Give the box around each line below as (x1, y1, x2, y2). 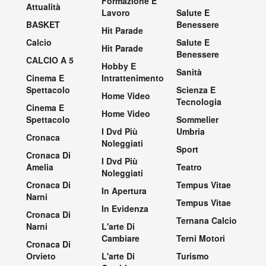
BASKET (26, 18, 60, 30)
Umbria (176, 125, 205, 137)
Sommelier (176, 113, 219, 125)
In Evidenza (101, 202, 148, 214)
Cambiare (101, 232, 140, 244)
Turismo (176, 250, 210, 262)
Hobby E (101, 60, 136, 72)
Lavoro (101, 7, 130, 18)
